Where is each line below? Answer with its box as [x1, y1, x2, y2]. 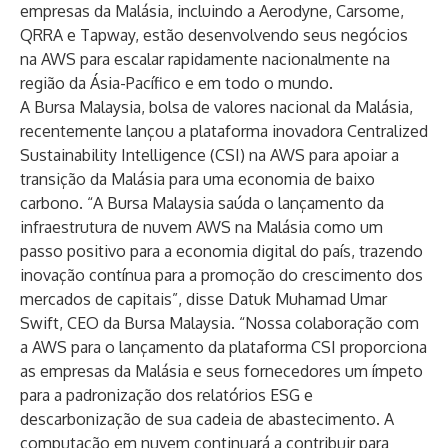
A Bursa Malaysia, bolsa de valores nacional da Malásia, [20, 97, 413, 117]
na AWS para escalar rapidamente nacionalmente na [20, 49, 390, 69]
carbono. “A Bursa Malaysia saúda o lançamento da [20, 193, 384, 213]
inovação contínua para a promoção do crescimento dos [20, 265, 423, 285]
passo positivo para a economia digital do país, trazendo [20, 241, 423, 261]
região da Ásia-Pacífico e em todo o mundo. [20, 73, 333, 93]
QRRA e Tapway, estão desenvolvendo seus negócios [20, 25, 408, 45]
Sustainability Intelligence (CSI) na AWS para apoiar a [20, 145, 399, 165]
